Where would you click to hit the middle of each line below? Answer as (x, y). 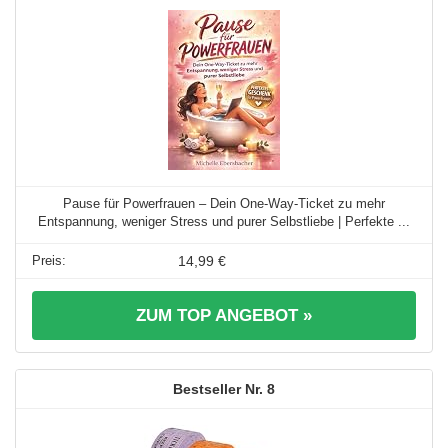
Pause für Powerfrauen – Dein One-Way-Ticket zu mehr (224, 204)
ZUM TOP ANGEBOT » (224, 316)
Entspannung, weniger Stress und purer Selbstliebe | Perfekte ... (224, 222)
